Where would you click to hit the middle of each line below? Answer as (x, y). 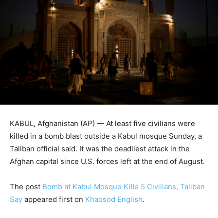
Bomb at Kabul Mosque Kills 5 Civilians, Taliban (124, 187)
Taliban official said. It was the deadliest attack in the (100, 149)
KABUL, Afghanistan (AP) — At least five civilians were (102, 124)
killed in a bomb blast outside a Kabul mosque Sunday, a (106, 136)
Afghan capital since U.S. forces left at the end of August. (107, 162)
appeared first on (54, 200)
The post (26, 187)
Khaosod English (114, 200)
